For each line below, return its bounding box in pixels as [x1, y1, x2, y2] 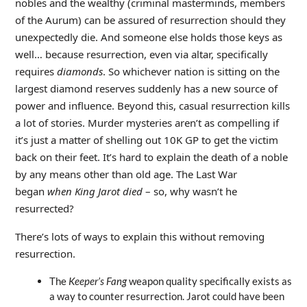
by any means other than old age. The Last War [14, 167, 237, 181]
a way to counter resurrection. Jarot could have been [49, 289, 284, 302]
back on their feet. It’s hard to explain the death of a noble [14, 149, 288, 164]
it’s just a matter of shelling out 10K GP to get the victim [14, 132, 278, 147]
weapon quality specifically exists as [128, 274, 292, 287]
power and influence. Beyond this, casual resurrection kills [14, 98, 290, 112]
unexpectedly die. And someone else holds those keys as [14, 29, 282, 44]
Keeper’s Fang [68, 274, 129, 287]
